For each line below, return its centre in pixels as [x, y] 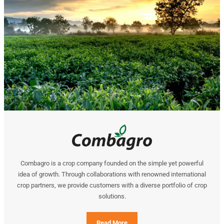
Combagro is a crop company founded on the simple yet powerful [112, 163]
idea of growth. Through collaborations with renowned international [112, 174]
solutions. [112, 196]
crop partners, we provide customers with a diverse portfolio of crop [112, 185]
